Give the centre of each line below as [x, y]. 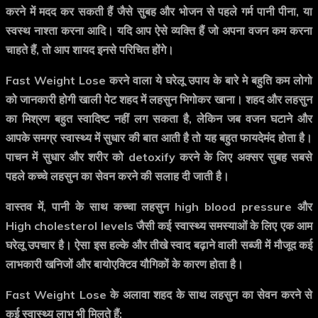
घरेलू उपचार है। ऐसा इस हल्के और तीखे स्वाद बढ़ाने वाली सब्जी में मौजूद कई [159, 245]
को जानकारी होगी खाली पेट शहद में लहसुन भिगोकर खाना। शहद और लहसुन [159, 100]
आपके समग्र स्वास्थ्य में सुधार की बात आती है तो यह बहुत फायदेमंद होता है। [159, 138]
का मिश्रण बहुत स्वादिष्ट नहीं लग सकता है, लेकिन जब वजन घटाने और [159, 119]
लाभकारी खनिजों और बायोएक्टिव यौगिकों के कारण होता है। [125, 264]
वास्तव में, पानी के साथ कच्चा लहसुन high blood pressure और [159, 207]
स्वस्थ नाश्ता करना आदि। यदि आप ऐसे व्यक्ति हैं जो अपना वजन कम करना [159, 31]
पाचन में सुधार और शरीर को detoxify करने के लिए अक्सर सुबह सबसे [159, 157]
